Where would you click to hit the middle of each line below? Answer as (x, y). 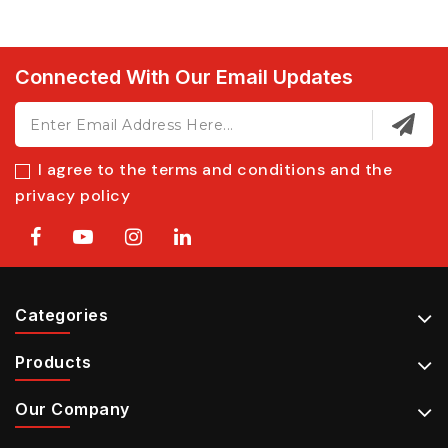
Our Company (72, 409)
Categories (61, 315)
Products (53, 362)
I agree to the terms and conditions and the (214, 170)
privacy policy (72, 196)
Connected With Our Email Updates (184, 77)
